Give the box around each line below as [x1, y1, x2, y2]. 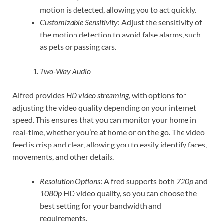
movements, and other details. [12, 151, 114, 161]
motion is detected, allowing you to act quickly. [40, 4, 196, 14]
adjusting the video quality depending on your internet [12, 102, 196, 112]
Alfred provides [12, 90, 66, 100]
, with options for [129, 90, 186, 100]
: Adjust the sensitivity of [118, 17, 202, 27]
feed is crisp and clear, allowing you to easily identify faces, [12, 139, 207, 149]
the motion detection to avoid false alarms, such [40, 29, 201, 39]
